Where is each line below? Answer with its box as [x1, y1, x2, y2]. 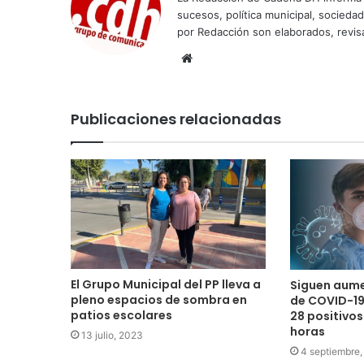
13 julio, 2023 [81, 328, 143, 341]
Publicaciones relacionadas [71, 108, 281, 129]
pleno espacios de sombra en [71, 291, 247, 308]
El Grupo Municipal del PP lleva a [71, 275, 261, 292]
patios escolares [71, 306, 172, 323]
